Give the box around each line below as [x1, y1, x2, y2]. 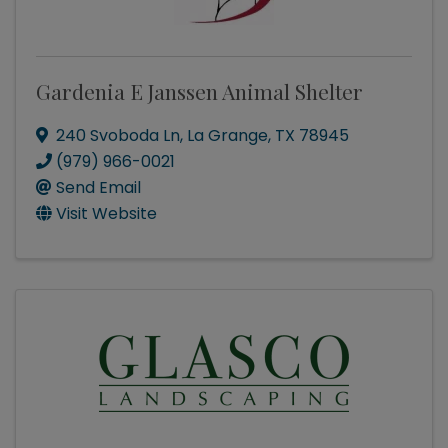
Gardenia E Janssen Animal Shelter [36, 77, 363, 106]
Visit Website [56, 202, 157, 226]
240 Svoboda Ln [56, 124, 180, 148]
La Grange [187, 124, 268, 148]
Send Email [56, 176, 141, 200]
